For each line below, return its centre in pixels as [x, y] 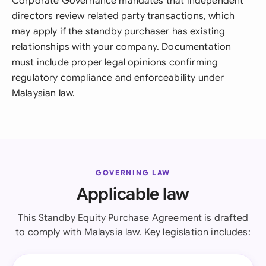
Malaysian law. [44, 93]
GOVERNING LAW [133, 172]
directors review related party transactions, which [123, 16]
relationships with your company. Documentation [122, 47]
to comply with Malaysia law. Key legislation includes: [133, 232]
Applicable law [133, 194]
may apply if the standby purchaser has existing [119, 31]
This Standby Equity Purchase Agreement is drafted [133, 218]
